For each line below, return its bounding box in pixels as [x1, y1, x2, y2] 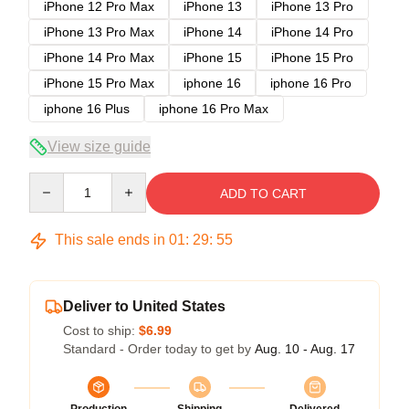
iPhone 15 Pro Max [44, 76, 154, 90]
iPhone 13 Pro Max [44, 25, 154, 39]
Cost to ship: [63, 323, 139, 338]
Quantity [28, 173, 77, 188]
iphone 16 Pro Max [159, 101, 268, 116]
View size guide [47, 139, 151, 154]
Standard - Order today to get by [63, 341, 255, 356]
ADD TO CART [219, 186, 307, 201]
